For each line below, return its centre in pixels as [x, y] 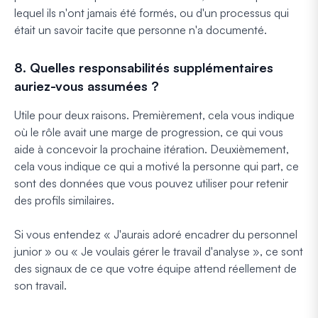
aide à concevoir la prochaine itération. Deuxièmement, [152, 149]
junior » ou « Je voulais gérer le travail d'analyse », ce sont [159, 251]
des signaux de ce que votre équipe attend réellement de [155, 268]
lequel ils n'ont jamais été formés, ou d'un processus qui [152, 12]
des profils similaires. [64, 200]
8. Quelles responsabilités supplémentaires [144, 67]
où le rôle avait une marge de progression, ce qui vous [149, 132]
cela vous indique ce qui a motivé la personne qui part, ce [157, 166]
